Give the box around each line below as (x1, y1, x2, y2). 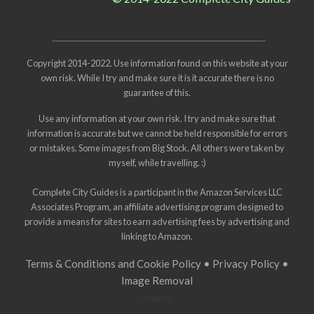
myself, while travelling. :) (108, 157, 206, 169)
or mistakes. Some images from (29, 142, 152, 154)
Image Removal (121, 274, 193, 287)
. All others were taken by (187, 142, 285, 154)
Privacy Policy (212, 257, 280, 271)
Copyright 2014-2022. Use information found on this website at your (26, 57, 288, 69)
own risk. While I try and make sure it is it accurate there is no (40, 72, 274, 84)
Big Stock (152, 142, 187, 154)
